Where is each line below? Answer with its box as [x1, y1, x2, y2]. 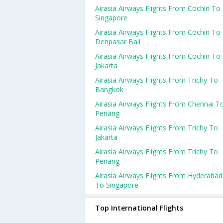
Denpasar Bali [95, 37, 140, 46]
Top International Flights [95, 203, 183, 213]
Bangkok [95, 85, 123, 94]
